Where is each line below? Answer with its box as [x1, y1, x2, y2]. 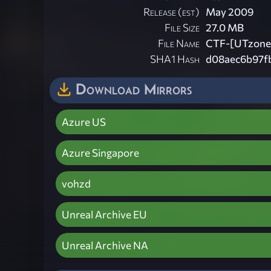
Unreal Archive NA [62, 239, 148, 252]
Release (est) [143, 5, 200, 19]
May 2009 [206, 5, 253, 19]
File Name [158, 37, 200, 50]
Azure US [62, 116, 106, 129]
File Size [165, 21, 200, 34]
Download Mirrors [76, 80, 192, 98]
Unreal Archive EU [62, 208, 147, 221]
